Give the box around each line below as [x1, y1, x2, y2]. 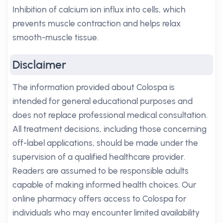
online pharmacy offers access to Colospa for [12, 194, 186, 204]
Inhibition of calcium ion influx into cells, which [12, 4, 186, 14]
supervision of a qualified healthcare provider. [12, 152, 185, 162]
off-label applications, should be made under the [12, 138, 198, 148]
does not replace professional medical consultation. [12, 110, 208, 120]
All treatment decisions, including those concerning [12, 124, 207, 134]
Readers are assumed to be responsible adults [12, 166, 189, 176]
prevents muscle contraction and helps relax [12, 18, 181, 28]
